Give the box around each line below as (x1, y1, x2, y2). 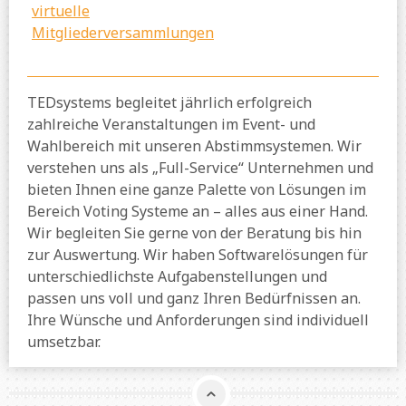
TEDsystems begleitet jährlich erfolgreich (27, 92, 312, 113)
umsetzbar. (27, 332, 101, 353)
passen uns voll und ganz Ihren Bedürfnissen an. (27, 288, 361, 309)
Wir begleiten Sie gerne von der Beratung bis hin (27, 223, 362, 244)
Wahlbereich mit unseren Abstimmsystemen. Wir (27, 136, 362, 157)
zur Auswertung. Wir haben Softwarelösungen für (27, 245, 368, 266)
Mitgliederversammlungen (32, 23, 214, 43)
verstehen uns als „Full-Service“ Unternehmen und (27, 158, 373, 179)
